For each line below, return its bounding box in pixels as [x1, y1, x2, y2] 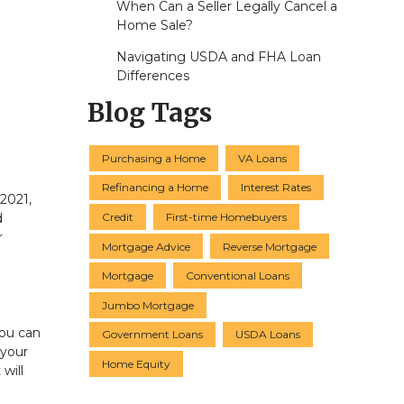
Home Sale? [115, 17, 193, 34]
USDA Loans [235, 327, 300, 342]
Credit [102, 209, 133, 224]
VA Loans [238, 151, 287, 165]
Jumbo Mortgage [102, 298, 194, 312]
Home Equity [102, 356, 170, 371]
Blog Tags [87, 96, 212, 130]
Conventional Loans [186, 269, 289, 283]
